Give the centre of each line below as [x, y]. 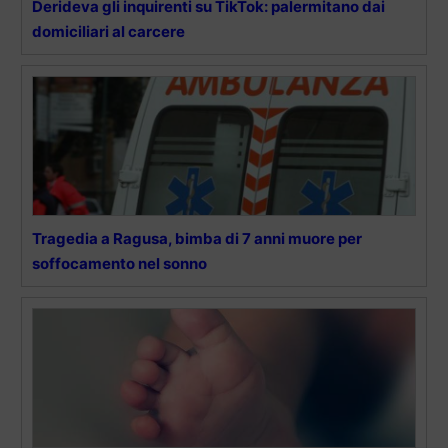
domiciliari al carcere [108, 31]
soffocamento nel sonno [119, 263]
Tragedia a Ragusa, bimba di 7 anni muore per [197, 238]
